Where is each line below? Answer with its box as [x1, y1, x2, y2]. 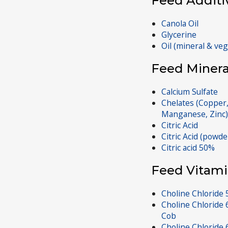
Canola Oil [161, 18, 198, 30]
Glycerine [161, 29, 196, 41]
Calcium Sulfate [161, 85, 218, 97]
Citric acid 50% [161, 141, 215, 153]
